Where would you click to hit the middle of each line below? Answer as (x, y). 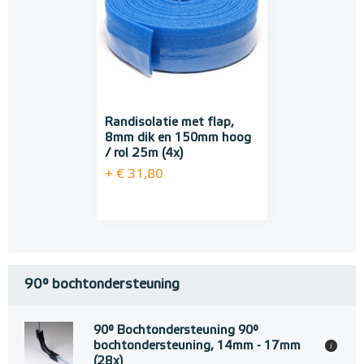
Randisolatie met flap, (169, 123)
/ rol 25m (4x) (144, 154)
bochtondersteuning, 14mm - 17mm (197, 346)
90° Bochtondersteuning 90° (176, 331)
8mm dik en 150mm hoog (178, 138)
